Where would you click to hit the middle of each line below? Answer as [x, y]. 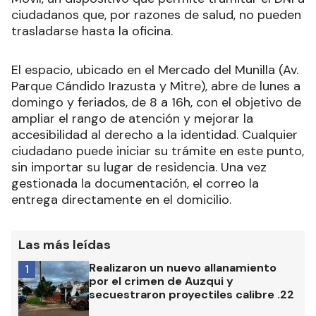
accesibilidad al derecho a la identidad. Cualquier [154, 135]
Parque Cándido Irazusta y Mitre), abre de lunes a [156, 86]
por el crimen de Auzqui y [161, 281]
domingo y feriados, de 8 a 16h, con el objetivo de [156, 103]
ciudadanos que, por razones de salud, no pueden [156, 15]
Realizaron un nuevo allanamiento [183, 268]
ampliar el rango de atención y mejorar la [132, 119]
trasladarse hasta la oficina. [92, 31]
